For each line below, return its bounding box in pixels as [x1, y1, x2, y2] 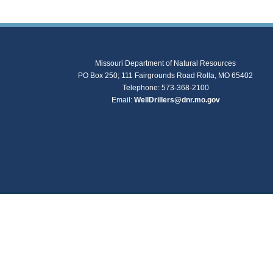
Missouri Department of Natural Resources [95, 59, 236, 68]
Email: [111, 96, 134, 104]
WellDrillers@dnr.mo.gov [133, 96, 220, 104]
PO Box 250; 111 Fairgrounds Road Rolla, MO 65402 [78, 71, 253, 80]
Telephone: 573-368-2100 [122, 83, 209, 92]
